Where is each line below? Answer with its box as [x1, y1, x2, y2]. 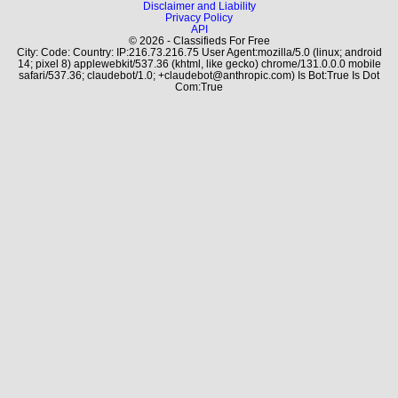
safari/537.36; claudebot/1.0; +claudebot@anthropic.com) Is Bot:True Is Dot [19, 69, 379, 81]
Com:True [175, 81, 223, 92]
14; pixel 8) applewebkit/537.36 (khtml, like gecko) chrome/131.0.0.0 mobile [17, 58, 381, 69]
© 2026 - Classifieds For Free [128, 35, 270, 46]
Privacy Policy [165, 12, 233, 23]
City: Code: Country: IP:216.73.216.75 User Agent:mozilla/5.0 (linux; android [16, 46, 382, 58]
